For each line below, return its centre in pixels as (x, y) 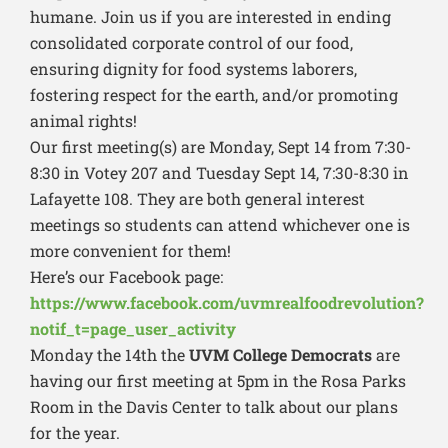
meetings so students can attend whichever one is (220, 225)
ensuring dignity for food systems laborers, (193, 69)
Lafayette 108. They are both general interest (197, 199)
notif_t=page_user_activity (133, 329)
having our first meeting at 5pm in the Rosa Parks (218, 381)
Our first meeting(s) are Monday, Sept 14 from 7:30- (220, 147)
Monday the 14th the (109, 355)
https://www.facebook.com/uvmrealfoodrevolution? (227, 303)
